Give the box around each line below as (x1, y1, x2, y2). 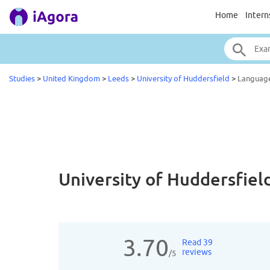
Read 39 (181, 237, 213, 248)
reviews (181, 247, 212, 257)
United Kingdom (43, 74, 100, 83)
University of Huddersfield (137, 74, 230, 83)
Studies (9, 74, 35, 83)
